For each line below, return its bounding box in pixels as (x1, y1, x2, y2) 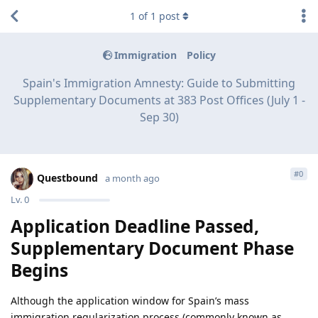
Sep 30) (139, 109, 179, 125)
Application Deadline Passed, (11, 214, 259, 238)
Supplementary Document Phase (11, 236, 294, 260)
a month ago (105, 171, 160, 185)
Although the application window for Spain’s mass (11, 293, 249, 307)
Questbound (37, 170, 98, 185)
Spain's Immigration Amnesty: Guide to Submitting (23, 75, 295, 91)
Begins (11, 258, 68, 282)
